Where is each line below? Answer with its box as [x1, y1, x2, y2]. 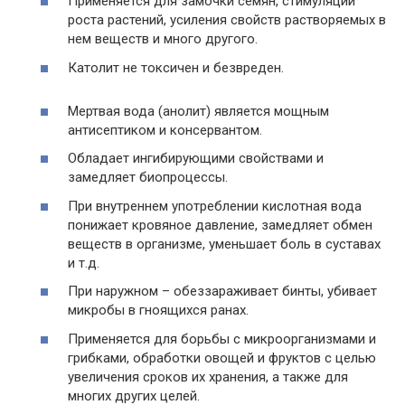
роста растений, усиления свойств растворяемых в [68, 12, 386, 29]
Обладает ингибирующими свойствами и [68, 150, 324, 167]
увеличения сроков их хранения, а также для [68, 368, 348, 385]
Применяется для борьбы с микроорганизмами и [68, 330, 376, 347]
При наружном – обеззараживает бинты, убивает [68, 283, 377, 300]
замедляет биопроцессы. [68, 169, 228, 186]
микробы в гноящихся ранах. [68, 302, 249, 319]
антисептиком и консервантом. [68, 121, 262, 138]
